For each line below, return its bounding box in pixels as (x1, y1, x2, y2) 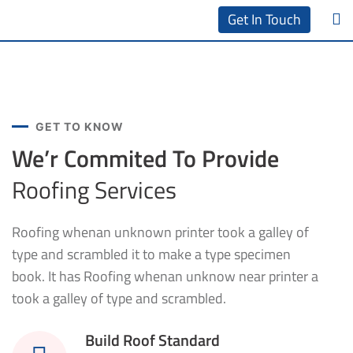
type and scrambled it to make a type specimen (12, 243, 291, 265)
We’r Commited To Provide (12, 140, 279, 176)
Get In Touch (228, 9, 302, 30)
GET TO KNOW (35, 120, 124, 133)
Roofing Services (12, 172, 176, 208)
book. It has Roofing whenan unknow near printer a (12, 266, 318, 287)
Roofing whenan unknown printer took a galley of (12, 221, 309, 243)
